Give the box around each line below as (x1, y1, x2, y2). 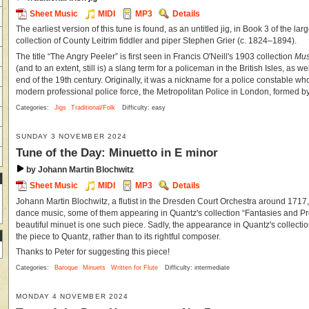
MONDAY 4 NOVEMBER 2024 (16, 292, 128, 301)
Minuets (83, 264, 106, 272)
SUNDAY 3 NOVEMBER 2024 (16, 132, 127, 140)
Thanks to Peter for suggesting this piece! (16, 248, 170, 257)
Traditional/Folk (71, 103, 116, 111)
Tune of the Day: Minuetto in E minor (16, 145, 218, 159)
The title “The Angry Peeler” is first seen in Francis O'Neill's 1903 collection (16, 52, 295, 61)
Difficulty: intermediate (164, 264, 230, 272)
